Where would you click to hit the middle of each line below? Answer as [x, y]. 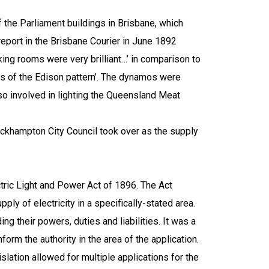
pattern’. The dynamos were [122, 77]
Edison [49, 77]
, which [169, 23]
